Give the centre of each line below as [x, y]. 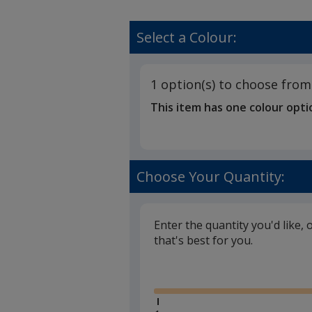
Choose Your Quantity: [211, 177]
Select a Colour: [187, 37]
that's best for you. [204, 241]
